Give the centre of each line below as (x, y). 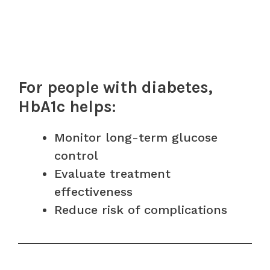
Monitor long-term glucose (136, 137)
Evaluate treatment (112, 173)
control (76, 155)
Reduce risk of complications (141, 209)
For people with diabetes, (115, 87)
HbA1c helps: (67, 106)
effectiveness (93, 191)
